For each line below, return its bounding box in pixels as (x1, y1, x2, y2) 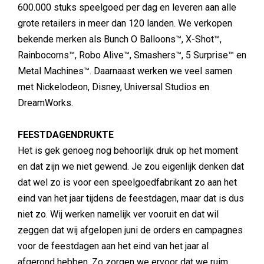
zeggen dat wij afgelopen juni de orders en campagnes (18, 225, 243, 236)
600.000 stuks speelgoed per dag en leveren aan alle (18, 2, 236, 13)
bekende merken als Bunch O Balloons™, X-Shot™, (18, 34, 222, 45)
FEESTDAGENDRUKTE (18, 129, 114, 140)
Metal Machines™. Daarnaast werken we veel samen (18, 65, 232, 77)
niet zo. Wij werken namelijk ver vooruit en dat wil (18, 209, 219, 220)
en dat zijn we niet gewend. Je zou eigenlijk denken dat (18, 161, 244, 172)
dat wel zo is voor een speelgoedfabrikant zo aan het (18, 177, 237, 188)
